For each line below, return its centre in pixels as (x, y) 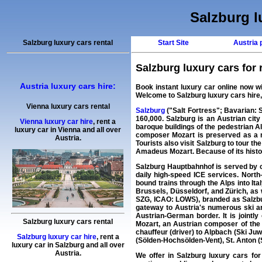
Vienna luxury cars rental (68, 107)
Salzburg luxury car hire (56, 237)
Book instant (158, 87)
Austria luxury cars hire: (68, 86)
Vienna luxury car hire (56, 122)
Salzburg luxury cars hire (218, 96)
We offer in (156, 256)
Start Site (173, 43)
